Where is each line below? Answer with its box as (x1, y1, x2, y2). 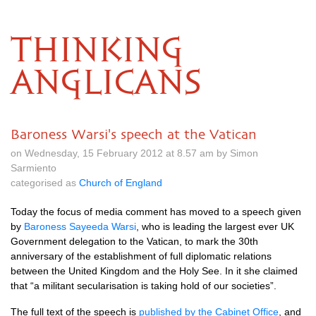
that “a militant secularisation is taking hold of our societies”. (11, 280, 276, 291)
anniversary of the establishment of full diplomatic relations (11, 250, 272, 262)
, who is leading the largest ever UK (136, 221, 294, 232)
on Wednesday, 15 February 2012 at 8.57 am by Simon (11, 147, 258, 159)
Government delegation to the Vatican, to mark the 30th (11, 236, 258, 247)
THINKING (11, 35, 183, 68)
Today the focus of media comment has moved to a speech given (11, 206, 301, 217)
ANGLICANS (11, 68, 201, 100)
